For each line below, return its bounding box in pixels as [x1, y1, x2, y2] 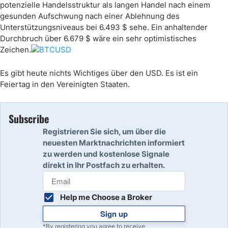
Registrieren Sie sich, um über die [43, 127, 166, 136]
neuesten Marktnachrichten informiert [43, 138, 185, 148]
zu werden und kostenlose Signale [43, 149, 169, 159]
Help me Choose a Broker [60, 192, 152, 202]
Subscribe [9, 111, 49, 126]
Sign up [100, 208, 128, 219]
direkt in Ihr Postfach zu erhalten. [43, 160, 165, 170]
